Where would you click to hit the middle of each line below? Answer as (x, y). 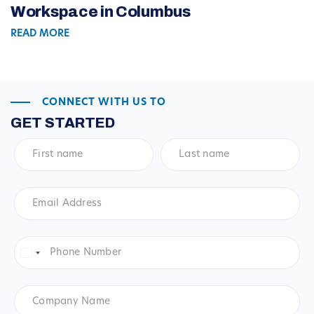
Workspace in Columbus (101, 12)
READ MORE (40, 34)
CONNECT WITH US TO (104, 103)
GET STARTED (63, 123)
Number (35, 253)
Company (40, 291)
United (44, 254)
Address (36, 204)
